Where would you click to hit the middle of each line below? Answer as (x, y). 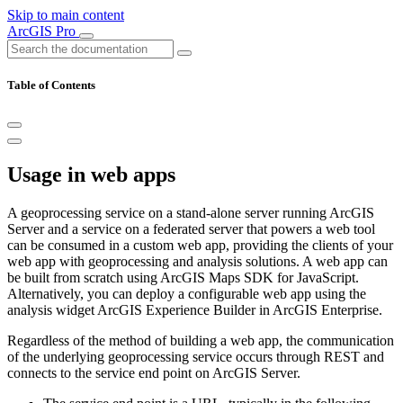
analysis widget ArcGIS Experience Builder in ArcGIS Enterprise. (195, 310)
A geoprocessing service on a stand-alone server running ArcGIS (191, 213)
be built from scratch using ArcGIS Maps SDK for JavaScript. (183, 278)
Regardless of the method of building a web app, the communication (201, 341)
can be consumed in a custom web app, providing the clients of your (200, 246)
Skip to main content (66, 15)
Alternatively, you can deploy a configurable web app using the (187, 294)
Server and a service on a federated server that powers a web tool (191, 229)
